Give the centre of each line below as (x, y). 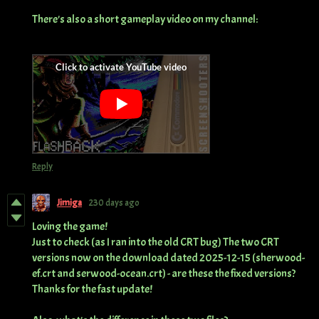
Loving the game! (70, 227)
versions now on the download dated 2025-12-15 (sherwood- (168, 258)
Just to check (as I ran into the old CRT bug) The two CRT (156, 242)
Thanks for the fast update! (93, 289)
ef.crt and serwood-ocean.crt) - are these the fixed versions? (164, 274)
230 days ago (114, 203)
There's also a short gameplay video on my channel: (145, 20)
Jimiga (69, 203)
